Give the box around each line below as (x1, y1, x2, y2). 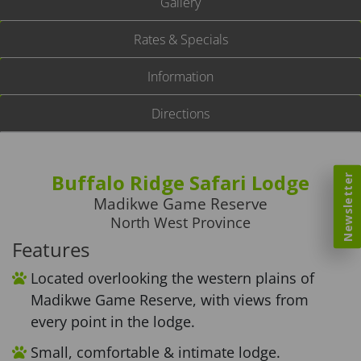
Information (147, 68, 214, 85)
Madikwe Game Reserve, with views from (31, 290, 309, 309)
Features (12, 236, 89, 263)
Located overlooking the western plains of (31, 268, 315, 288)
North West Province (110, 213, 251, 232)
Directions (151, 105, 210, 122)
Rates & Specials (133, 31, 228, 48)
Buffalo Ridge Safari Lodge (52, 169, 309, 196)
